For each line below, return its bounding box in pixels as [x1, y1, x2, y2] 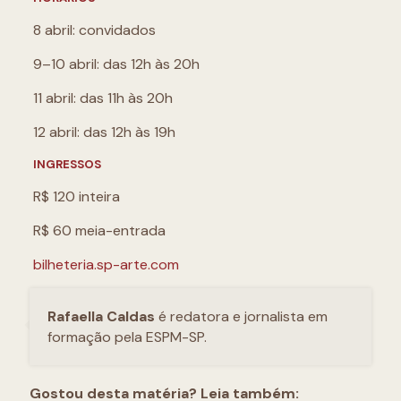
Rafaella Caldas [47, 307, 155, 326]
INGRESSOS [32, 157, 101, 172]
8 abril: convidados [32, 21, 156, 39]
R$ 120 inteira [32, 187, 120, 206]
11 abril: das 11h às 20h [32, 89, 173, 107]
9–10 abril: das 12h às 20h [32, 55, 200, 73]
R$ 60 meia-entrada [32, 221, 166, 240]
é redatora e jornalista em [155, 307, 328, 326]
